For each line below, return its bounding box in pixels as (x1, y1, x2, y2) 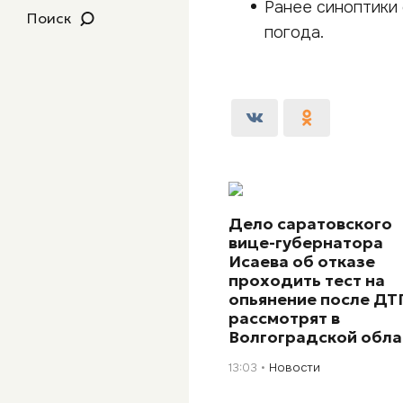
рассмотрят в (228, 307, 341, 328)
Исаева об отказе (228, 250, 376, 272)
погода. (264, 22, 324, 42)
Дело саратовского (228, 212, 393, 234)
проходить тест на (228, 269, 386, 291)
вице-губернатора (228, 231, 384, 253)
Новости (269, 359, 321, 375)
